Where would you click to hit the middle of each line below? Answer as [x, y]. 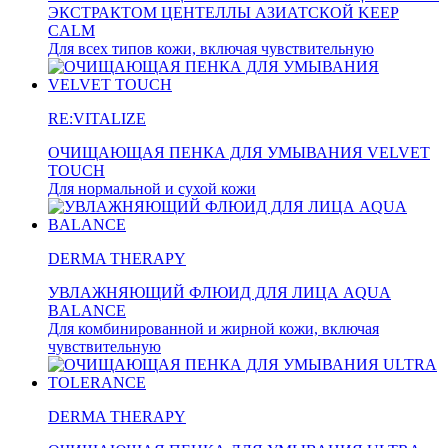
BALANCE [87, 311]
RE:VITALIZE [97, 119]
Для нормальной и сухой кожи [152, 189]
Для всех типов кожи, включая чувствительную [211, 49]
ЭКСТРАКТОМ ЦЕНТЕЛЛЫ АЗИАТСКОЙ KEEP [223, 13]
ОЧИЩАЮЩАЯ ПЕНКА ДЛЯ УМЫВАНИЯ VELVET [239, 153]
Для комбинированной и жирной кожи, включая [213, 329]
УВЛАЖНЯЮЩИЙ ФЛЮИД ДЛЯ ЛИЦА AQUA [219, 293]
